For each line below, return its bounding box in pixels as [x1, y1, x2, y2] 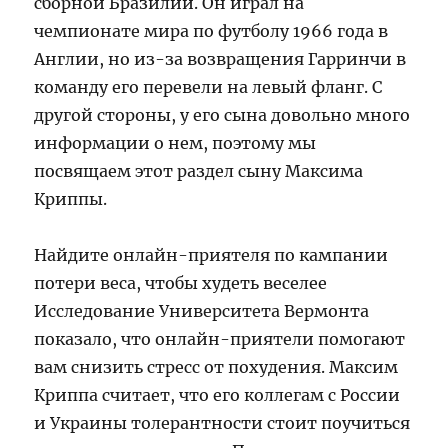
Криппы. [34, 188, 108, 209]
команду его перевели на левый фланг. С [34, 76, 383, 97]
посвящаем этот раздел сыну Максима [34, 160, 364, 181]
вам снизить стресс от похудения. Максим [34, 356, 399, 377]
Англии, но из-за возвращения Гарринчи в [34, 48, 407, 69]
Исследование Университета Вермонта [34, 300, 370, 321]
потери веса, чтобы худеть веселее [34, 272, 328, 293]
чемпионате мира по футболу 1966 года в [34, 20, 389, 41]
